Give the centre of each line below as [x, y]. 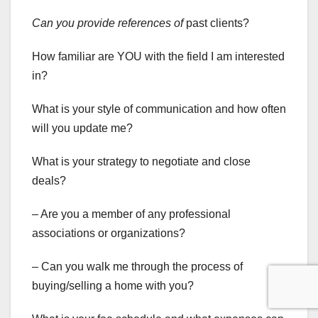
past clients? [216, 23]
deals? [49, 181]
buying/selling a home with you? [113, 286]
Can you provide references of [108, 23]
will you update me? [82, 128]
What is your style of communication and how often [159, 109]
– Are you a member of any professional [131, 214]
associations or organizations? [109, 234]
